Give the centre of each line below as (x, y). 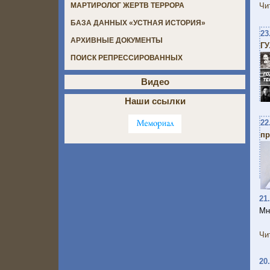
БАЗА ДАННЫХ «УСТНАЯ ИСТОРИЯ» (138, 23)
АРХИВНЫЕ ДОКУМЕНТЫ (117, 41)
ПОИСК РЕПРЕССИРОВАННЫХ (127, 58)
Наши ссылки (155, 101)
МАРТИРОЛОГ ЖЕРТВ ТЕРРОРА (127, 6)
